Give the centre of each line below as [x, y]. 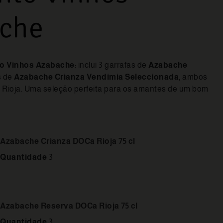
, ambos [193, 77]
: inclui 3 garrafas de [111, 65]
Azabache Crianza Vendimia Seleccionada [96, 77]
